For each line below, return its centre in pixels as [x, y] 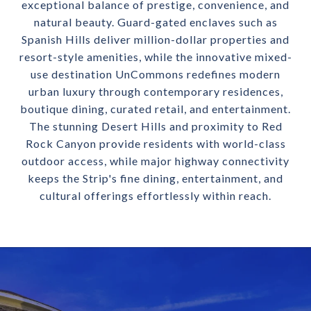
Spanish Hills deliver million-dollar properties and [155, 39]
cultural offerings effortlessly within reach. [155, 195]
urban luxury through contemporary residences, [155, 91]
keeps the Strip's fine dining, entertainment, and [155, 178]
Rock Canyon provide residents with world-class [155, 143]
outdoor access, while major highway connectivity [155, 161]
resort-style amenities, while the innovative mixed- [155, 57]
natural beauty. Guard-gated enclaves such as [155, 22]
